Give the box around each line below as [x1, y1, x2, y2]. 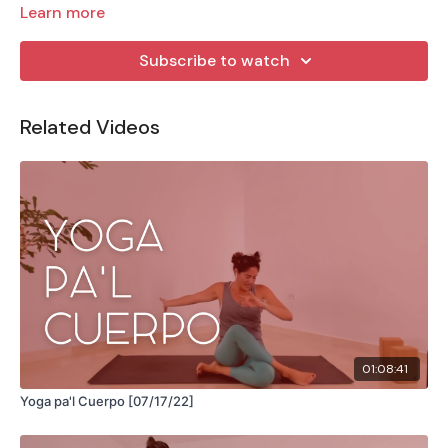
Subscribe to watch [138, 49, 290, 71]
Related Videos [20, 113, 160, 140]
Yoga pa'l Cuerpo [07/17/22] [128, 393, 194, 410]
